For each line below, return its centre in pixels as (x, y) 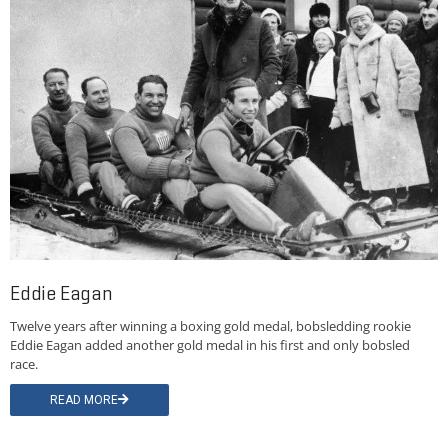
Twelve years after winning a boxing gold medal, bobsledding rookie (210, 326)
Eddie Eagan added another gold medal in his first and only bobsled (210, 345)
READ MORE (84, 400)
